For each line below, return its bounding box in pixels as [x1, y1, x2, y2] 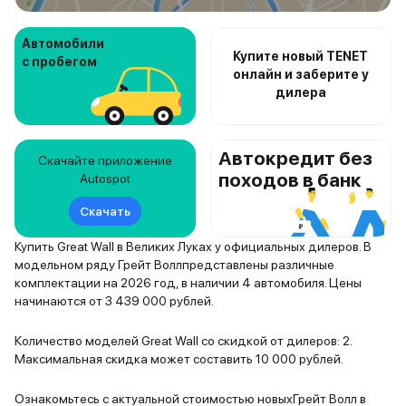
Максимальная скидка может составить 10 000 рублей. [14, 352, 343, 366]
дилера [275, 85, 326, 100]
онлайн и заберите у [232, 67, 369, 82]
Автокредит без [217, 147, 372, 169]
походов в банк [217, 169, 362, 191]
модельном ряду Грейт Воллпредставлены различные [14, 257, 334, 272]
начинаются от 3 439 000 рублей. [14, 294, 214, 308]
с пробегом [22, 54, 97, 69]
